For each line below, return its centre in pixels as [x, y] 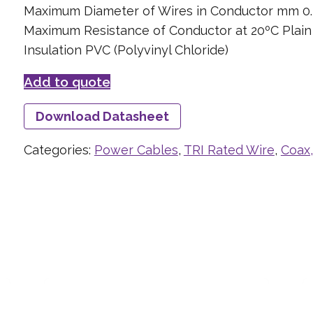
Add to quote [67, 81]
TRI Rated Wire [229, 150]
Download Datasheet [102, 116]
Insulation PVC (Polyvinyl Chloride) [126, 50]
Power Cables [136, 150]
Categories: [59, 150]
